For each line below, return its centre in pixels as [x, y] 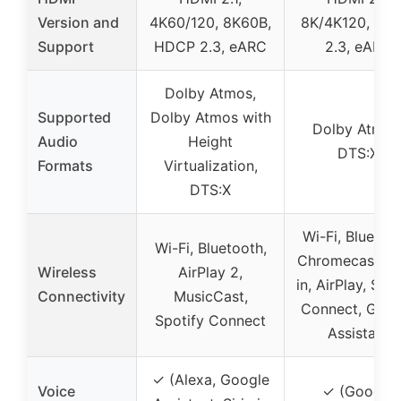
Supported [74, 118]
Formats [65, 166]
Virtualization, [210, 166]
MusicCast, [210, 297]
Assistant [358, 333]
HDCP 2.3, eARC [210, 47]
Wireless [67, 273]
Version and [78, 23]
